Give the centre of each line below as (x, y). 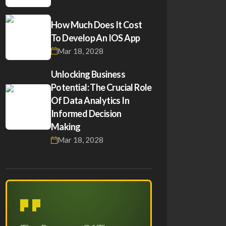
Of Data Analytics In (90, 100)
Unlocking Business (88, 74)
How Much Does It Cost (97, 24)
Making (66, 127)
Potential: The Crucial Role (101, 87)
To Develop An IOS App (96, 38)
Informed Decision (86, 114)
